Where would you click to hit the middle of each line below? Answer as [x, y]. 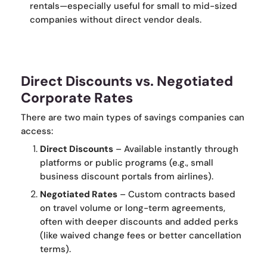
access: [37, 131]
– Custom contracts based [176, 195]
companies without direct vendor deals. [116, 20]
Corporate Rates [77, 98]
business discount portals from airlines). [127, 177]
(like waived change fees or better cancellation [141, 236]
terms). [55, 249]
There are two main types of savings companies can [133, 118]
